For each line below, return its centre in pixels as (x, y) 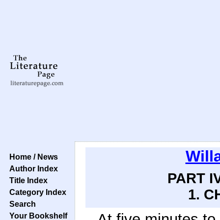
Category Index (36, 192)
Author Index (32, 168)
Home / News (32, 157)
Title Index (27, 180)
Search (21, 204)
